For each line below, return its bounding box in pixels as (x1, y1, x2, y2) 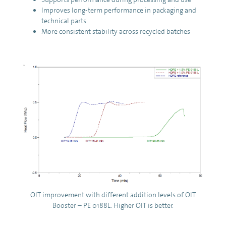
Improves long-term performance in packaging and (41, 6, 196, 15)
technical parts (41, 16, 86, 26)
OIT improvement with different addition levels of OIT (30, 190, 196, 199)
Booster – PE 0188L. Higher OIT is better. (52, 200, 174, 210)
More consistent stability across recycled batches (41, 27, 190, 36)
